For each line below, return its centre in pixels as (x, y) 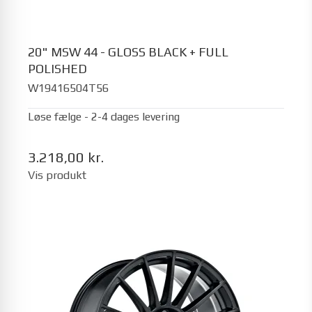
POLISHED (57, 68)
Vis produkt (57, 175)
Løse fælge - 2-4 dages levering (104, 117)
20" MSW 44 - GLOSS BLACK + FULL (128, 52)
